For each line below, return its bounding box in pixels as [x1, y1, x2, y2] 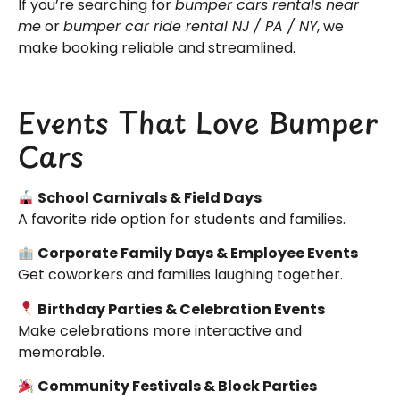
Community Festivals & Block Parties [37, 376, 318, 397]
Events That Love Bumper [18, 100, 378, 144]
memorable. [18, 341, 104, 362]
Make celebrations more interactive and [18, 320, 302, 341]
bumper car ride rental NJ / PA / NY [63, 15, 317, 37]
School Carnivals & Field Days [37, 187, 262, 208]
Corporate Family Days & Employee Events [37, 243, 359, 264]
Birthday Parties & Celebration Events [37, 298, 326, 320]
